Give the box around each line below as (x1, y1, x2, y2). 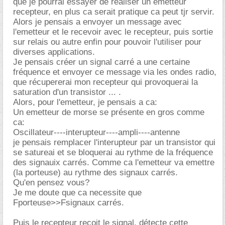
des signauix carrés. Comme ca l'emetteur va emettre (13, 158, 214, 167)
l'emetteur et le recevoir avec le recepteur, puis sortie (13, 27, 213, 37)
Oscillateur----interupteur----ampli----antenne (13, 128, 180, 137)
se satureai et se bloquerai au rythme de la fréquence (13, 148, 213, 157)
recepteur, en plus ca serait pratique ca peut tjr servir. (13, 7, 214, 17)
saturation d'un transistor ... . (13, 87, 121, 97)
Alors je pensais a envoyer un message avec (13, 17, 182, 27)
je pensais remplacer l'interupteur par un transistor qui (13, 138, 215, 147)
